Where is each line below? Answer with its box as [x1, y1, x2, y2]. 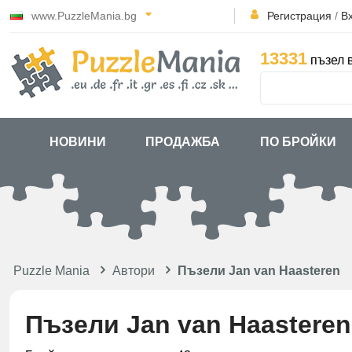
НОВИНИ [49, 135, 106, 148]
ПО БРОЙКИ [260, 135, 337, 148]
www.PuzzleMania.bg [28, 9, 140, 22]
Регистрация [267, 9, 332, 22]
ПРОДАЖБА [145, 135, 221, 148]
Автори [112, 264, 155, 277]
